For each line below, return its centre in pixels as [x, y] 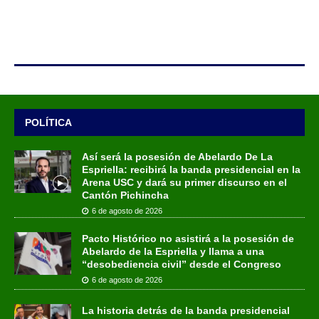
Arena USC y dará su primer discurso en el [184, 183]
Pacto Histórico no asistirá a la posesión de [188, 239]
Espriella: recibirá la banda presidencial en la [191, 170]
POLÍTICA [48, 123]
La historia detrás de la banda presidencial [186, 311]
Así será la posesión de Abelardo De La [177, 157]
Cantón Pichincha [125, 195]
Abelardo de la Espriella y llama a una [173, 252]
